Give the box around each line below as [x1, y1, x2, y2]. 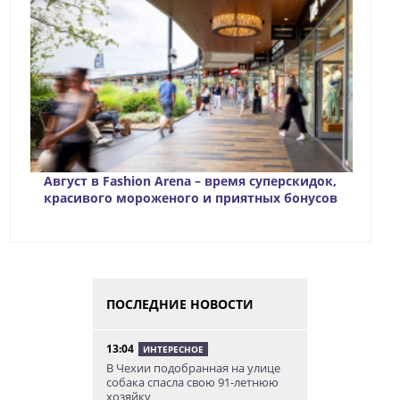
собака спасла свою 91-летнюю [106, 374, 279, 391]
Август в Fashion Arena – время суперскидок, [44, 172, 337, 190]
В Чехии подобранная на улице [106, 360, 280, 377]
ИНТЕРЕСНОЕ [143, 343, 204, 356]
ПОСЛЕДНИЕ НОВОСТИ [106, 296, 254, 313]
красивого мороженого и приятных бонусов [43, 189, 337, 207]
